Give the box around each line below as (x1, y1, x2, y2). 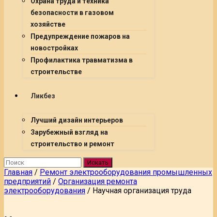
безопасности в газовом (31, 9, 114, 16)
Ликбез (31, 92, 55, 100)
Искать (87, 159, 108, 166)
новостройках (31, 44, 78, 52)
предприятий (4, 177, 51, 186)
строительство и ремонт (31, 140, 114, 148)
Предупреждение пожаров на (31, 32, 130, 40)
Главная (4, 168, 32, 177)
